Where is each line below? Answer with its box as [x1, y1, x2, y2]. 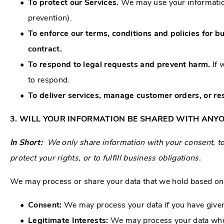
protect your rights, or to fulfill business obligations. [10, 152, 201, 163]
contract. [28, 43, 62, 54]
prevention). [28, 12, 72, 23]
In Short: [10, 136, 42, 148]
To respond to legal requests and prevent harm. [28, 58, 213, 70]
